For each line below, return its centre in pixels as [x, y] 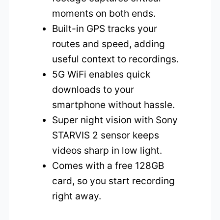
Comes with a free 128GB [108, 166]
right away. [77, 196]
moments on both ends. [104, 14]
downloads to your [93, 90]
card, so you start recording [114, 181]
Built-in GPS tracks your [105, 29]
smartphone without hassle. [114, 105]
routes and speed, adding [109, 44]
